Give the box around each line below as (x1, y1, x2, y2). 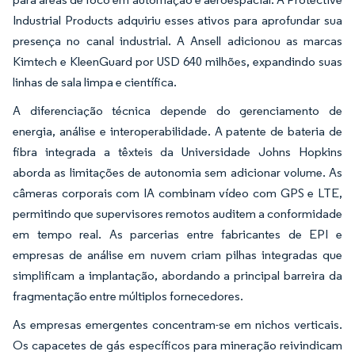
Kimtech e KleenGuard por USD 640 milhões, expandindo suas (13, 54, 342, 70)
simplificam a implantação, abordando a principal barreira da (13, 268, 342, 284)
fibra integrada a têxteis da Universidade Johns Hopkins (13, 144, 342, 160)
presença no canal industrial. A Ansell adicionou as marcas (13, 33, 342, 49)
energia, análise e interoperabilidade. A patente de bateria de (13, 124, 342, 139)
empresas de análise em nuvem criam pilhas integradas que (13, 247, 342, 263)
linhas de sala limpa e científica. (13, 74, 177, 90)
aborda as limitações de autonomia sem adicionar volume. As (13, 165, 342, 181)
